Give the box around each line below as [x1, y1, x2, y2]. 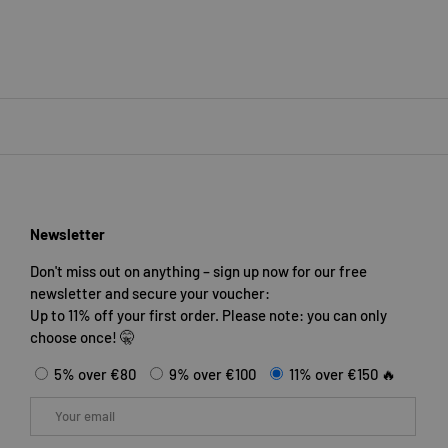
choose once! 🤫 [30, 327, 135, 346]
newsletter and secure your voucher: [30, 283, 270, 302]
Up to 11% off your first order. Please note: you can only [30, 305, 387, 324]
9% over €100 [169, 364, 256, 383]
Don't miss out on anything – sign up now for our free [30, 261, 367, 280]
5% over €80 [54, 364, 136, 383]
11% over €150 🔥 [289, 364, 396, 383]
